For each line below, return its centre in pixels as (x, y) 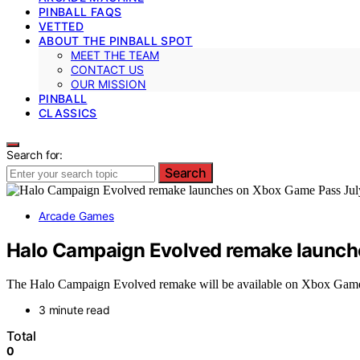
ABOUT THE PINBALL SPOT (116, 40)
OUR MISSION (108, 84)
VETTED (61, 26)
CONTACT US (107, 69)
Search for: (35, 154)
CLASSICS (68, 112)
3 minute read (74, 310)
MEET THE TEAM (115, 55)
